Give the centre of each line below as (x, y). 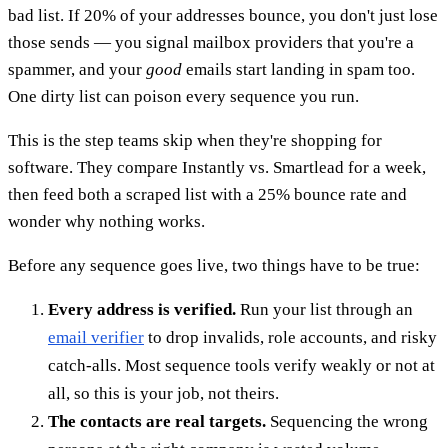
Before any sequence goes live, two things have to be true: (214, 266)
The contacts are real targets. (157, 422)
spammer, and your (77, 70)
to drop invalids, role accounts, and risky (290, 338)
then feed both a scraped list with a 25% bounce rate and (207, 195)
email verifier (96, 338)
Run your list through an (324, 310)
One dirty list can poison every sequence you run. (183, 97)
